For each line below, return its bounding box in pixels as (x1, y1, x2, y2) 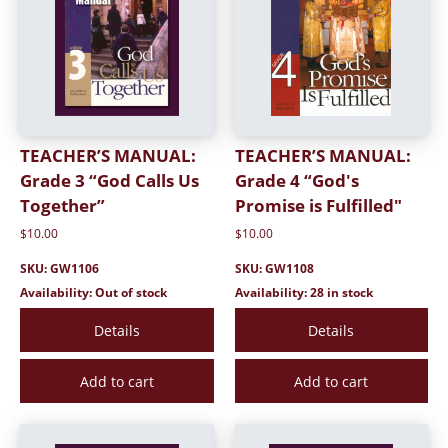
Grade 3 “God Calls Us (20, 168, 199, 192)
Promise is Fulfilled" (234, 193, 402, 217)
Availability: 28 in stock (234, 285, 373, 301)
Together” (20, 193, 105, 217)
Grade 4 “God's (234, 168, 359, 192)
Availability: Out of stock (20, 285, 167, 301)
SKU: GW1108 (234, 261, 314, 277)
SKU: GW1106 (20, 261, 99, 277)
